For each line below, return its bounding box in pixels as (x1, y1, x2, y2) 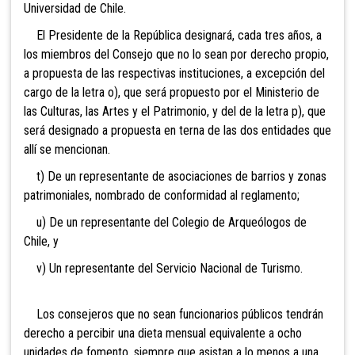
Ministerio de (255, 85, 319, 101)
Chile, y (24, 234, 59, 250)
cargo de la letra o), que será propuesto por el (24, 85, 255, 101)
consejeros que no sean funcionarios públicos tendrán (58, 307, 323, 323)
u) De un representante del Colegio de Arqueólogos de (24, 215, 307, 231)
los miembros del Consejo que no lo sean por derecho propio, (24, 47, 329, 63)
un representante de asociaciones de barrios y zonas (65, 169, 326, 185)
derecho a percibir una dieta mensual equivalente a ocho (24, 326, 302, 342)
